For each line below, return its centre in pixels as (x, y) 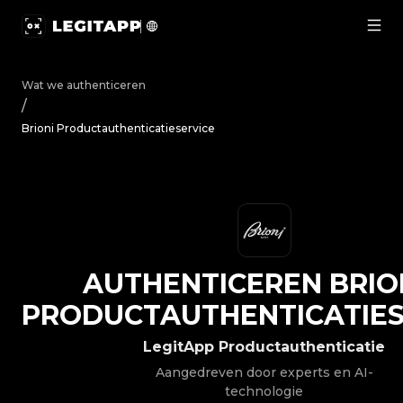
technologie (264, 391)
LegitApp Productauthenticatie (264, 347)
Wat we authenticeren (84, 85)
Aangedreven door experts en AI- (264, 372)
